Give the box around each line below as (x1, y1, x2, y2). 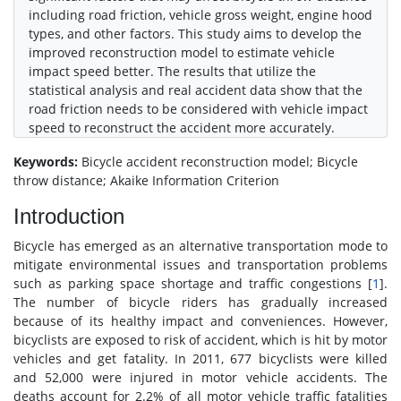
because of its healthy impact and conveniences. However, (13, 312, 388, 329)
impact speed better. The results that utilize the (29, 63, 316, 80)
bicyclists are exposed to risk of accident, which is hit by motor (13, 331, 388, 348)
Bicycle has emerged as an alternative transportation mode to (13, 237, 388, 254)
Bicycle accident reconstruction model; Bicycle (78, 153, 358, 170)
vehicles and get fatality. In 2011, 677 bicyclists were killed (13, 350, 388, 367)
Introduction (13, 204, 124, 228)
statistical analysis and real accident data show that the (29, 81, 363, 98)
